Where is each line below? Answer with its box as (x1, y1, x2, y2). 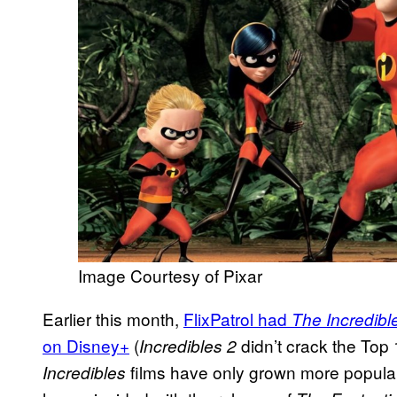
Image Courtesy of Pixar (78, 262, 262, 287)
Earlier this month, (43, 306, 183, 331)
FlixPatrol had (183, 306, 292, 331)
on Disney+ (43, 332, 129, 357)
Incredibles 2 (139, 333, 237, 357)
